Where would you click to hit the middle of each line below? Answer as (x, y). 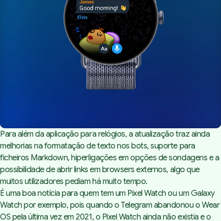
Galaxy (203, 194)
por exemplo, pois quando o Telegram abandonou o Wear (121, 205)
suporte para (172, 146)
